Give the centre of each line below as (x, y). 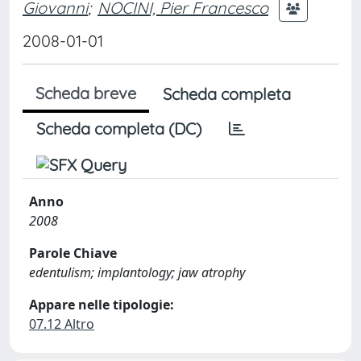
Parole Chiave (73, 253)
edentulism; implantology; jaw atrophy (137, 272)
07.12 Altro (62, 324)
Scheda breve (86, 93)
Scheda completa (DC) (119, 129)
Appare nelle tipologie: (102, 305)
